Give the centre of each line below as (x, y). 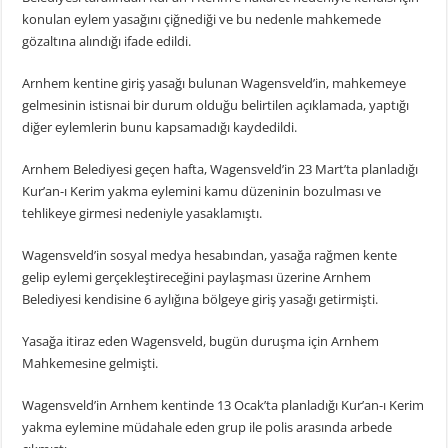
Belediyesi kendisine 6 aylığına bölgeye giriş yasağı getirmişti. (200, 299)
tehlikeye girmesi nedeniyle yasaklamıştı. (142, 213)
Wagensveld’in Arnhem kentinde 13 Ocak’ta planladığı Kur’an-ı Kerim (223, 405)
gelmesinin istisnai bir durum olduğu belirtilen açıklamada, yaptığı (216, 105)
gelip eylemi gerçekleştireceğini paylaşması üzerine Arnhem (197, 277)
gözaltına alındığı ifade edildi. (107, 41)
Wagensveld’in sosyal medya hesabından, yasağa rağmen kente (210, 255)
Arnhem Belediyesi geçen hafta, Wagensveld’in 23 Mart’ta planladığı (220, 169)
